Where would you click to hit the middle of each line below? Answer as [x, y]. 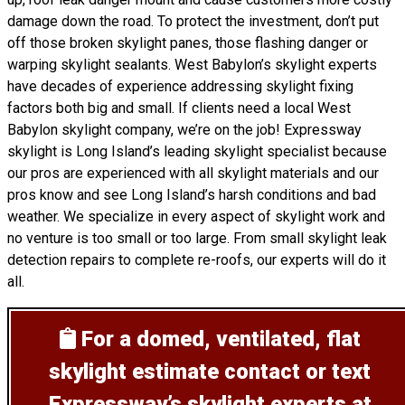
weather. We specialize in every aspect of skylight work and [196, 217]
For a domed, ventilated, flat [221, 339]
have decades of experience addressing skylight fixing [180, 86]
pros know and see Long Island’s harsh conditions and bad [192, 195]
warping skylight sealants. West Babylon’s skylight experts [192, 65]
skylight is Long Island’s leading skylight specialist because [197, 151]
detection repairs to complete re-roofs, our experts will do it [197, 260]
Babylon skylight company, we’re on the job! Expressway [184, 130]
